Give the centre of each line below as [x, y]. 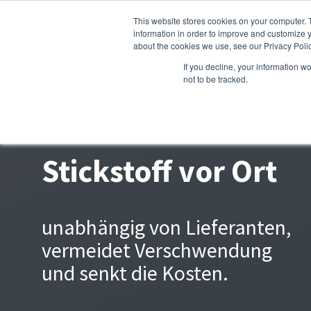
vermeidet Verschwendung [157, 250]
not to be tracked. [216, 79]
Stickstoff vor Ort [159, 171]
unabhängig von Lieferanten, [166, 227]
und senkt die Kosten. [135, 273]
